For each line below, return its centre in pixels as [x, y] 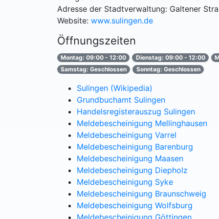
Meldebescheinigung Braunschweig [142, 194]
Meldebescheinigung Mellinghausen [142, 123]
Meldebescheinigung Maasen [130, 158]
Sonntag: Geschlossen [168, 69]
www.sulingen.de [122, 21]
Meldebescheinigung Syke [125, 182]
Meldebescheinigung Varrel [127, 135]
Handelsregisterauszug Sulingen [136, 111]
